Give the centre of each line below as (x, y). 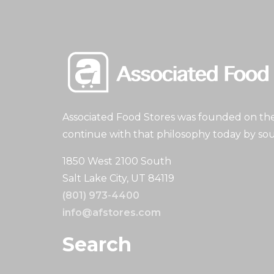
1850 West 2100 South (117, 161)
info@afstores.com (112, 212)
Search (97, 244)
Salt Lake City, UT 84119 (118, 178)
